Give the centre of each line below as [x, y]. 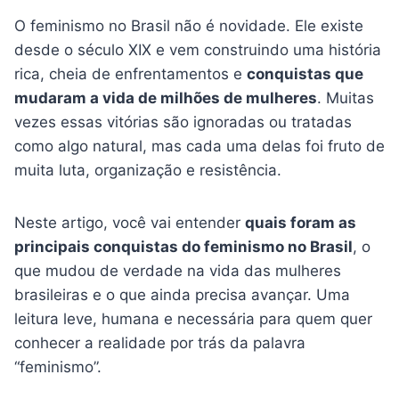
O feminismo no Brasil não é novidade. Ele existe [189, 26]
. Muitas [346, 98]
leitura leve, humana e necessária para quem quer [193, 319]
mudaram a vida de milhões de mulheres [166, 98]
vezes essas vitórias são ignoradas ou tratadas [183, 122]
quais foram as [301, 223]
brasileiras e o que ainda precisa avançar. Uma [182, 295]
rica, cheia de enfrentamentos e [130, 74]
